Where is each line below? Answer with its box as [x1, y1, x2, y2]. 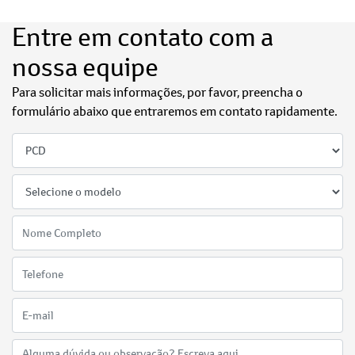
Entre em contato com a [12, 20, 273, 53]
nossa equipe [12, 50, 158, 83]
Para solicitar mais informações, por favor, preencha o [12, 82, 303, 100]
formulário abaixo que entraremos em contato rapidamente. [12, 101, 338, 119]
